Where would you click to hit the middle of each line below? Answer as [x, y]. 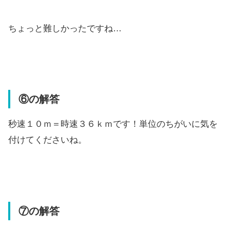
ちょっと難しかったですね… [65, 28]
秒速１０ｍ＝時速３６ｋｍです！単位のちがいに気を [113, 124]
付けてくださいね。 [47, 140]
